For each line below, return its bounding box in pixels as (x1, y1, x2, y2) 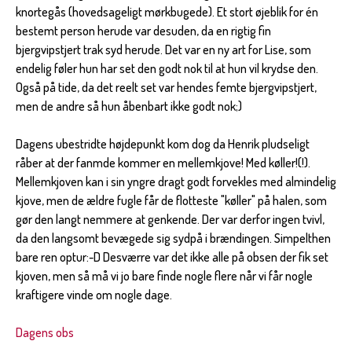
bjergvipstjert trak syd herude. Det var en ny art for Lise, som (16, 41, 311, 57)
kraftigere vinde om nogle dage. (16, 286, 172, 302)
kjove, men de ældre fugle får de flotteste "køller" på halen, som (16, 192, 327, 208)
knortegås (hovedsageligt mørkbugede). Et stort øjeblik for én (16, 3, 318, 20)
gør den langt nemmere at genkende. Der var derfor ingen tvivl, (16, 211, 324, 227)
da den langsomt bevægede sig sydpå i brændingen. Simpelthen (16, 229, 331, 246)
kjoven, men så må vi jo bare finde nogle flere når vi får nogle (16, 267, 313, 284)
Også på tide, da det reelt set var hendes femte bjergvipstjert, (16, 79, 317, 95)
